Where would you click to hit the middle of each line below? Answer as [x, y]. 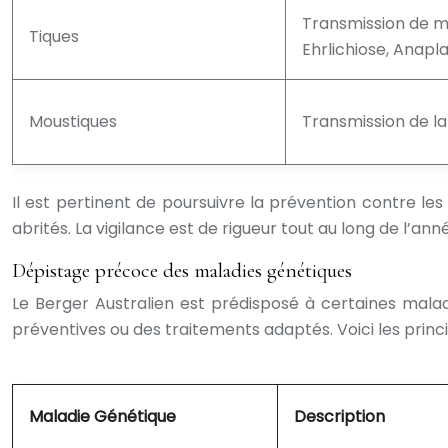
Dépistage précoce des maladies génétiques [182, 270]
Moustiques [73, 121]
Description [339, 416]
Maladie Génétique [102, 416]
